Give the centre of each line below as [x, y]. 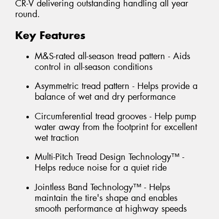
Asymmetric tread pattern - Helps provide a [116, 86]
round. [28, 14]
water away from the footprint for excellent [116, 127]
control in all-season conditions [94, 67]
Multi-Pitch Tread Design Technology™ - [109, 157]
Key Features [50, 35]
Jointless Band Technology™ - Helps [102, 187]
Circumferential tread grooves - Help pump [115, 116]
